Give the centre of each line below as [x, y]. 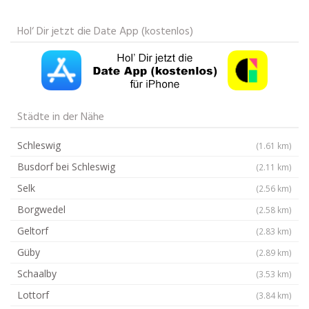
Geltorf [33, 230]
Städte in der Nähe [61, 117]
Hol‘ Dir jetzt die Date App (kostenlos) [105, 31]
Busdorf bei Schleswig [66, 166]
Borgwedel [41, 209]
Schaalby [37, 273]
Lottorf [33, 295]
